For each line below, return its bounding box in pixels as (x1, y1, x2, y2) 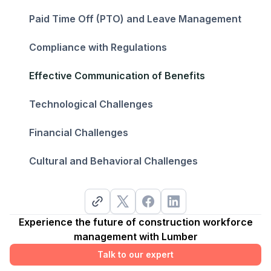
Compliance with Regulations (29, 41, 167, 53)
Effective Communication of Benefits (29, 69, 205, 82)
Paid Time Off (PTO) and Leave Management (29, 12, 241, 25)
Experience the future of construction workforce (18, 215, 253, 228)
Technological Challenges (29, 97, 153, 110)
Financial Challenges (29, 126, 128, 139)
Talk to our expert (97, 249, 174, 260)
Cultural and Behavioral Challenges (29, 154, 198, 167)
